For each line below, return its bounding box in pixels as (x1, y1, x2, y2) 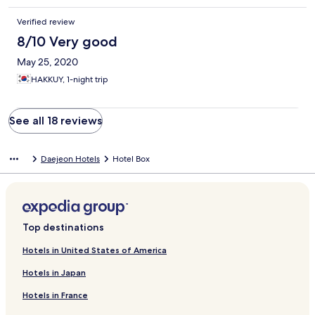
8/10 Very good (17, 33, 117, 51)
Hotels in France (22, 290, 88, 301)
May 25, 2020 (17, 56, 78, 69)
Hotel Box (112, 153, 150, 165)
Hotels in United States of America (22, 245, 167, 256)
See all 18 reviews (9, 114, 102, 128)
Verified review (17, 16, 75, 28)
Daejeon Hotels (41, 153, 100, 165)
